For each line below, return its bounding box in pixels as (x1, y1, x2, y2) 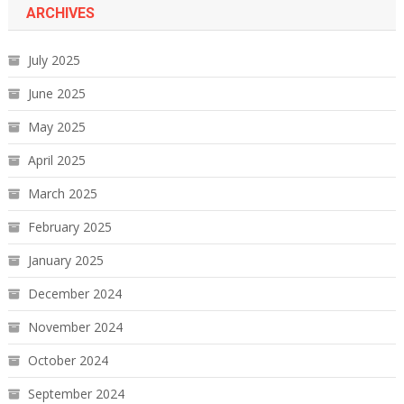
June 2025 (27, 85, 86, 103)
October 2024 (27, 352, 108, 370)
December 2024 (27, 285, 122, 303)
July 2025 (27, 51, 80, 69)
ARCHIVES (25, 5, 95, 23)
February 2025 (27, 218, 112, 236)
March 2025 (27, 185, 97, 203)
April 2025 (27, 151, 86, 170)
